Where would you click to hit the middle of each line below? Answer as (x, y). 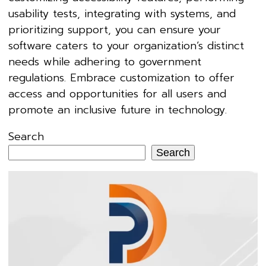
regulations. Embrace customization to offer (121, 78)
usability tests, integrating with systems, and (122, 14)
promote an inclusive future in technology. (118, 110)
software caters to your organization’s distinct (126, 46)
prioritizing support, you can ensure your (115, 30)
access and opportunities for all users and (117, 94)
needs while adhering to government (105, 62)
